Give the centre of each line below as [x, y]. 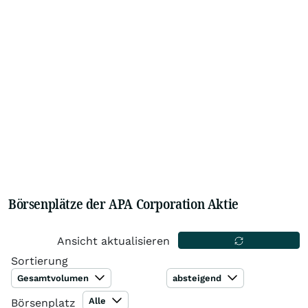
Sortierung [40, 261]
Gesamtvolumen [54, 278]
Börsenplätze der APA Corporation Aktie [123, 204]
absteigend [199, 278]
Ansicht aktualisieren [114, 241]
